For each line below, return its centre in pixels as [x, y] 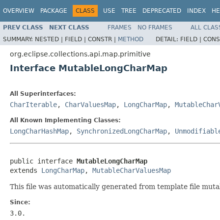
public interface [43, 161]
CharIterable [33, 104]
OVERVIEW [19, 11]
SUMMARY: [19, 39]
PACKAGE [54, 11]
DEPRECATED [162, 11]
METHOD [131, 39]
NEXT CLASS [69, 27]
